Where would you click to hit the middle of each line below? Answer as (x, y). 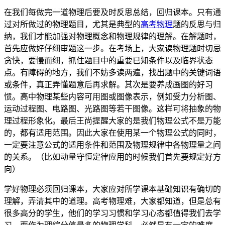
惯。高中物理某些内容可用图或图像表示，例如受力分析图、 (113, 97)
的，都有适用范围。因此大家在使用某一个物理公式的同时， (113, 133)
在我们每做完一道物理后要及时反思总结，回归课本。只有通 (113, 13)
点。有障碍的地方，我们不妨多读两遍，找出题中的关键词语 (113, 73)
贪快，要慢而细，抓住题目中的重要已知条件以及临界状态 (108, 61)
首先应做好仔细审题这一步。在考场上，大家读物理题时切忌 (113, 49)
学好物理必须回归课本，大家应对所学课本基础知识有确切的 (113, 189)
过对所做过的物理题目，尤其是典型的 (72, 25)
